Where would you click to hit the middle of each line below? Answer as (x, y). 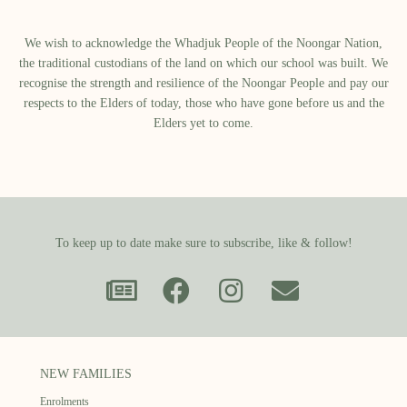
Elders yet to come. (203, 123)
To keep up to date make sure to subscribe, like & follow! (203, 243)
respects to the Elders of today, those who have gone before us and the (203, 103)
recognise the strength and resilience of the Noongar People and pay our (203, 83)
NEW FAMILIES (86, 373)
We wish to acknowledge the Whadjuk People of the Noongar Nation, (203, 43)
